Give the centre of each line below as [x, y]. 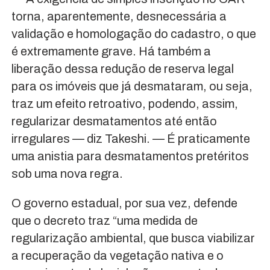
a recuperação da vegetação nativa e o [117, 255]
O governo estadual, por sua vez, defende [124, 203]
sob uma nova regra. [67, 173]
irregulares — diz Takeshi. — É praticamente [130, 138]
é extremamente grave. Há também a [111, 51]
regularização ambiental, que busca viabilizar [133, 238]
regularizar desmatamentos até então [114, 121]
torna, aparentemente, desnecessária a [119, 16]
